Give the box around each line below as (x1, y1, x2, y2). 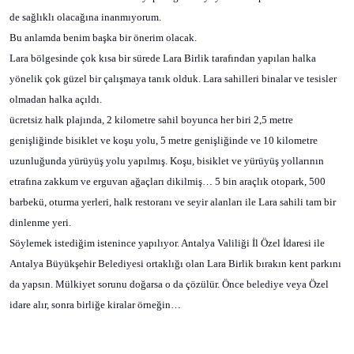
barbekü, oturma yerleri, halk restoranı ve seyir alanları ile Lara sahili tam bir (9, 196, 336, 208)
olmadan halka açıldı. (9, 93, 102, 105)
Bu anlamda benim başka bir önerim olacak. (9, 32, 197, 43)
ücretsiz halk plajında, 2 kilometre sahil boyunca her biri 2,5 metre (9, 114, 293, 126)
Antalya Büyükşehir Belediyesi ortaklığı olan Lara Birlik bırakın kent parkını (9, 258, 341, 269)
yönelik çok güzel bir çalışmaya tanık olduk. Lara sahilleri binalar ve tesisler (9, 73, 337, 85)
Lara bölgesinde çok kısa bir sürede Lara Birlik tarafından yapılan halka (9, 52, 316, 64)
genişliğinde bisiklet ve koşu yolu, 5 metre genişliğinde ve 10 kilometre (9, 134, 318, 146)
